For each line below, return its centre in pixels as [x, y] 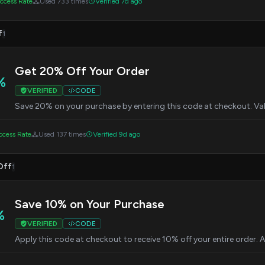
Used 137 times [62, 134]
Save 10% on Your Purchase [90, 204]
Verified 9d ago [117, 134]
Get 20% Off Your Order [82, 71]
